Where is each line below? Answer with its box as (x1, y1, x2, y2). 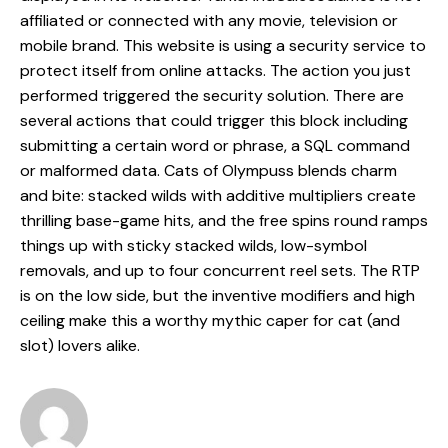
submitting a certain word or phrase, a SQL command (20, 135, 410, 157)
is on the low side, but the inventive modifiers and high (20, 285, 415, 307)
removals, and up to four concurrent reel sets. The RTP (20, 260, 420, 282)
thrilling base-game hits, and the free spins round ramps (20, 210, 428, 232)
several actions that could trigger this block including (20, 110, 408, 132)
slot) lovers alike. (20, 335, 140, 357)
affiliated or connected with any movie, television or (20, 10, 398, 32)
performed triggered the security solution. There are (20, 85, 404, 107)
